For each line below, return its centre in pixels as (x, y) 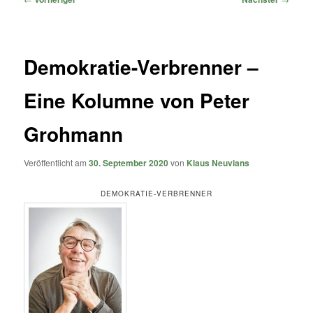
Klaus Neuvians (218, 163)
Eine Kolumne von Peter (137, 101)
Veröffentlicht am (57, 163)
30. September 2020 (129, 163)
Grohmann (74, 134)
